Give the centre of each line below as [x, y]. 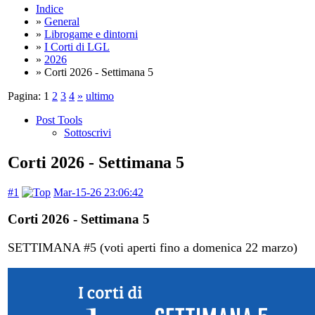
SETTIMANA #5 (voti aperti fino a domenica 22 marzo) [153, 248]
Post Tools [59, 120]
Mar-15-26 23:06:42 [98, 192]
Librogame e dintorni [91, 34]
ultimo [100, 96]
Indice [50, 8]
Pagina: [24, 96]
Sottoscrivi [88, 132]
